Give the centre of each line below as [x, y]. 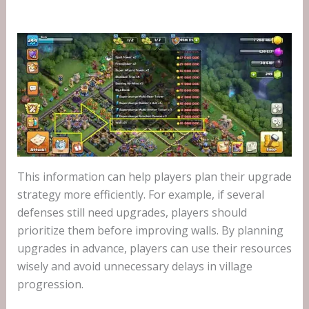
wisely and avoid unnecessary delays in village [134, 267]
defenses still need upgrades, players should [132, 213]
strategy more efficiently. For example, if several [140, 195]
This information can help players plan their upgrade [154, 177]
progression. [50, 285]
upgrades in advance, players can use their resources [154, 249]
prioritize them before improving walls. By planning [150, 231]
